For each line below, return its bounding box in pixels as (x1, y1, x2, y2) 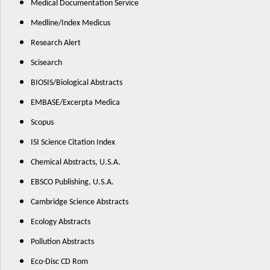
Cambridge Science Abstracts (31, 198, 128, 207)
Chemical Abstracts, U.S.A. (31, 158, 121, 167)
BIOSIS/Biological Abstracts (31, 78, 122, 87)
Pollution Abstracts (31, 237, 94, 246)
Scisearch (31, 58, 62, 67)
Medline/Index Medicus (31, 19, 110, 28)
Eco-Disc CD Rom (31, 257, 88, 266)
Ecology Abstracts (31, 218, 90, 227)
